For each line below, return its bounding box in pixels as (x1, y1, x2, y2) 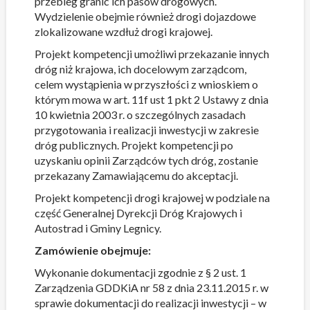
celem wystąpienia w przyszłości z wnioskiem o (34, 77, 258, 91)
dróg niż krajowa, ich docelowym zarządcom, (34, 62, 246, 75)
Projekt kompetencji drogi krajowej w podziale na (34, 191, 270, 204)
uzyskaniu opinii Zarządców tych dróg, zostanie (34, 154, 258, 167)
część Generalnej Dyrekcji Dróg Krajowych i (34, 206, 242, 219)
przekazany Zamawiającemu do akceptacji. (34, 169, 238, 182)
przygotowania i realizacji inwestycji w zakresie (34, 123, 259, 136)
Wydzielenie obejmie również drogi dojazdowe (34, 10, 256, 23)
